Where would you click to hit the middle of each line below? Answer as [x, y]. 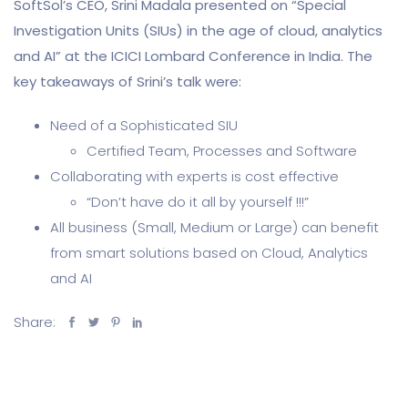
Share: [36, 321]
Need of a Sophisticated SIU [144, 125]
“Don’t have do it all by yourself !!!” [198, 201]
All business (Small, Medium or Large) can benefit [214, 227]
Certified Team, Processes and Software [222, 150]
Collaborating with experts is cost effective [194, 176]
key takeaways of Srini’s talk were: [127, 81]
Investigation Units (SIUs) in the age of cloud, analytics [198, 30]
